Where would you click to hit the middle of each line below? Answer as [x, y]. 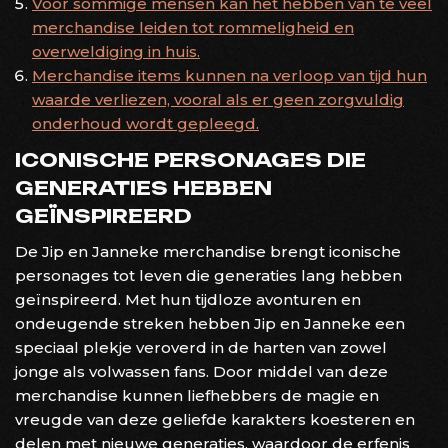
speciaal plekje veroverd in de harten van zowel [201, 347]
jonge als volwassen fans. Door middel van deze [201, 371]
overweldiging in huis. [116, 51]
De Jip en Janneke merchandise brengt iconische [208, 251]
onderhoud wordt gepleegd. [145, 123]
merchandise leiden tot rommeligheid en [193, 27]
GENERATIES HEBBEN [143, 187]
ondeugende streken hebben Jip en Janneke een [210, 323]
